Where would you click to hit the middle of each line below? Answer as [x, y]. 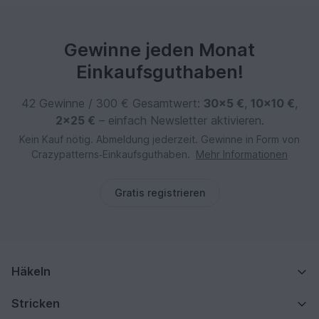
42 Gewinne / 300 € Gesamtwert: [113, 104]
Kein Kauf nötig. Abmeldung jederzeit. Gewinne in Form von [159, 140]
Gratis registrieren [159, 193]
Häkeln [31, 272]
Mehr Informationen [242, 155]
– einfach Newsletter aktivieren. [179, 121]
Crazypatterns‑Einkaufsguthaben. [112, 155]
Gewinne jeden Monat [159, 50]
